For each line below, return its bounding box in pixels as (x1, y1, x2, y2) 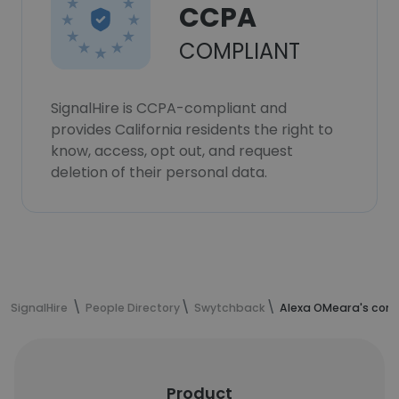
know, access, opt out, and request (51, 141, 293, 161)
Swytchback (194, 300, 265, 315)
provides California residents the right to (51, 119, 333, 140)
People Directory (85, 300, 180, 315)
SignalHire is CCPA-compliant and (51, 98, 287, 118)
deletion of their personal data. (51, 162, 267, 183)
